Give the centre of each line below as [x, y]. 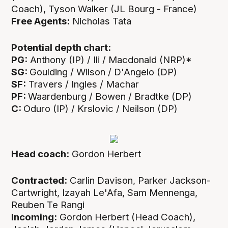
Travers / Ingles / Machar [83, 84]
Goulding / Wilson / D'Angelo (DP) [104, 72]
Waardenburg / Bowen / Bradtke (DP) [110, 97]
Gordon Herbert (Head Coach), [126, 217]
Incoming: [34, 217]
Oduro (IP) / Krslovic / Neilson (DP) [101, 109]
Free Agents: [41, 21]
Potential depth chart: [62, 48]
